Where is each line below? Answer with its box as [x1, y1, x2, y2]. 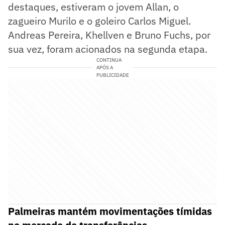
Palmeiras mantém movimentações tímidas [8, 204, 212, 218]
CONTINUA [96, 56, 122, 63]
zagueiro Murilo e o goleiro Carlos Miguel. [8, 14, 191, 28]
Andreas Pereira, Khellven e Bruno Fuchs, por [8, 28, 210, 42]
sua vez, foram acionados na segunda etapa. [8, 42, 207, 56]
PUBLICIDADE [96, 71, 129, 78]
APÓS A [96, 64, 113, 71]
